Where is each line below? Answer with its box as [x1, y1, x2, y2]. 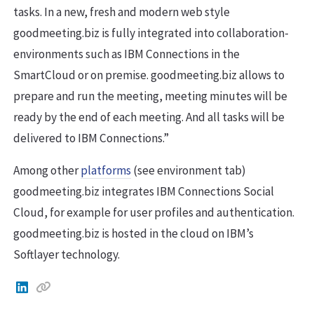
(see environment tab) [131, 163, 246, 179]
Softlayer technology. [13, 247, 120, 263]
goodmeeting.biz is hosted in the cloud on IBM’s [13, 226, 254, 242]
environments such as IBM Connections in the [13, 46, 240, 62]
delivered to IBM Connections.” [13, 130, 169, 146]
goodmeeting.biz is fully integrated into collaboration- [13, 25, 289, 41]
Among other [13, 163, 81, 179]
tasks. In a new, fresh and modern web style [13, 4, 230, 20]
